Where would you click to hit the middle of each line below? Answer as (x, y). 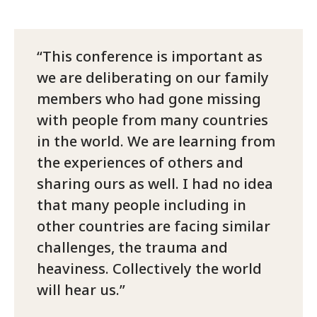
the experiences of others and (140, 163)
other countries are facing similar (154, 226)
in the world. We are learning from (156, 142)
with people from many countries (152, 120)
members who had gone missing (149, 99)
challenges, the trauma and (132, 248)
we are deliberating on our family (153, 78)
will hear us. (78, 290)
